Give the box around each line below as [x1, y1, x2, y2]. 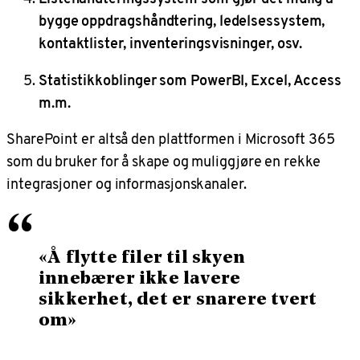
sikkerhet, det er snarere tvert [39, 290, 317, 309]
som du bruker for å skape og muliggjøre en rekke [6, 150, 321, 173]
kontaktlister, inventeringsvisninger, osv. [39, 32, 303, 55]
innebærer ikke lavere [39, 269, 241, 288]
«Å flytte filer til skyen [39, 248, 245, 268]
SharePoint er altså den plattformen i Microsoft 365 [6, 128, 335, 150]
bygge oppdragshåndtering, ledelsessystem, [39, 10, 325, 32]
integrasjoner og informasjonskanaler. [6, 173, 247, 195]
